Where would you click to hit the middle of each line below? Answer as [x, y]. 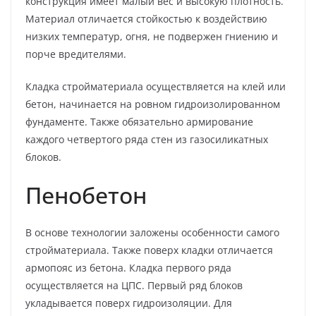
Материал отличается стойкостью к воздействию [146, 18]
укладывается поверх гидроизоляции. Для [129, 303]
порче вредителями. [76, 54]
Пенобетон [86, 195]
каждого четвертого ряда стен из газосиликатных [147, 139]
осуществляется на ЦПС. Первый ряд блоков [134, 285]
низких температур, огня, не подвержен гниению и [152, 36]
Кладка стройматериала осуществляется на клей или [156, 86]
